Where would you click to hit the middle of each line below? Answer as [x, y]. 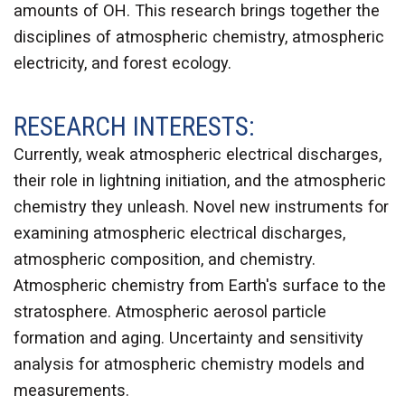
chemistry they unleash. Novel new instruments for [201, 207]
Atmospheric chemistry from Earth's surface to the [200, 286]
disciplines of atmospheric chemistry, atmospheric [199, 37]
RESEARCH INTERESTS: [134, 127]
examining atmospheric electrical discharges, [179, 233]
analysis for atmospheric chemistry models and [189, 364]
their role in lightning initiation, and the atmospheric [200, 181]
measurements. [74, 391]
